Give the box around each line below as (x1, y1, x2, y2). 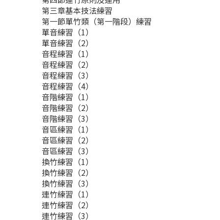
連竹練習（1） (42, 188, 95, 200)
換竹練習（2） (42, 166, 95, 178)
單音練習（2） (42, 37, 95, 49)
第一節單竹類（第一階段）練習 (42, 15, 154, 27)
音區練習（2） (42, 134, 95, 146)
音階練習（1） (42, 91, 95, 103)
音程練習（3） (42, 69, 95, 81)
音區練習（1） (42, 123, 95, 135)
